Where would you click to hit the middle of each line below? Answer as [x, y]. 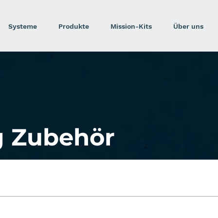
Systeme [22, 26]
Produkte [74, 26]
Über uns [188, 26]
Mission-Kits [131, 26]
